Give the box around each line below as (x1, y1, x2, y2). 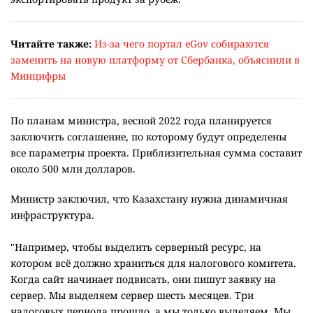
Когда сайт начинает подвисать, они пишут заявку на (10, 272, 276, 286)
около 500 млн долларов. (10, 162, 138, 176)
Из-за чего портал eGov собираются (94, 37, 269, 51)
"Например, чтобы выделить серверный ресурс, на (10, 240, 261, 254)
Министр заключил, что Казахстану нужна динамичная (10, 192, 288, 206)
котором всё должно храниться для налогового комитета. (10, 256, 296, 270)
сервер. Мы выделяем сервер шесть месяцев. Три (10, 289, 254, 303)
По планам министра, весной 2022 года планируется (10, 114, 272, 128)
